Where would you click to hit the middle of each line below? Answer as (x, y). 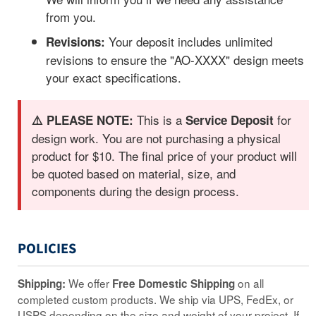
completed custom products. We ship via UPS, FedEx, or (156, 299)
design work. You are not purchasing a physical (156, 138)
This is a (159, 120)
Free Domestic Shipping (174, 284)
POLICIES (47, 249)
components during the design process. (135, 191)
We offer (89, 283)
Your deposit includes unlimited (189, 42)
